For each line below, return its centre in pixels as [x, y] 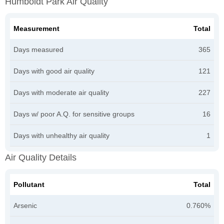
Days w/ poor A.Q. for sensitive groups [74, 114]
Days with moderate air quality [61, 92]
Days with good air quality [54, 71]
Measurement [36, 28]
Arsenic [25, 205]
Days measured [38, 49]
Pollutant [29, 184]
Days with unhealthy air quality [61, 135]
